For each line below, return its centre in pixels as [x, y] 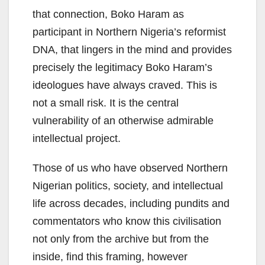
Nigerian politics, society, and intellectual [128, 186]
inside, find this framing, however [110, 257]
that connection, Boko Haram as [108, 14]
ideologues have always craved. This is [125, 85]
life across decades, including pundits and [131, 204]
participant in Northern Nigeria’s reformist [129, 32]
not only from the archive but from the [121, 239]
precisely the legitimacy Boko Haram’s [122, 68]
